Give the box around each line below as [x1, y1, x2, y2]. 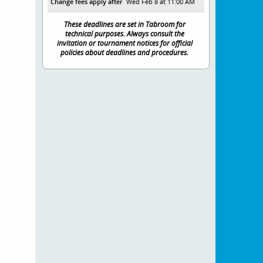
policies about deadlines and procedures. [60, 48, 189, 58]
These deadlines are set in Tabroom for [63, 19, 186, 29]
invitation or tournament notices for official [56, 38, 193, 48]
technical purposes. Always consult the [65, 29, 184, 39]
